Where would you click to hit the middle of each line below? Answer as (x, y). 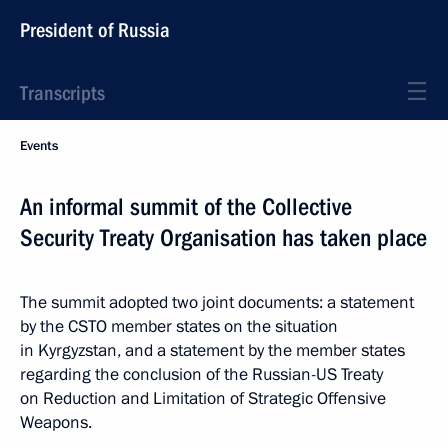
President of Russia (95, 30)
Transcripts (62, 93)
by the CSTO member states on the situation (179, 326)
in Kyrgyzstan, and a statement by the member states (212, 350)
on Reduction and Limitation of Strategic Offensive (203, 398)
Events (39, 146)
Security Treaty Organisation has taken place (223, 238)
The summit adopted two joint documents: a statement (217, 302)
